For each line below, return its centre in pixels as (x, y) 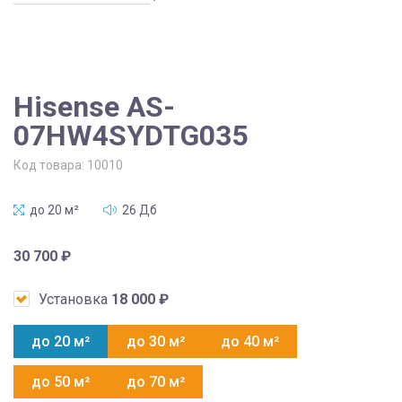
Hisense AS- (94, 106)
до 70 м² (155, 381)
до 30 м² (155, 341)
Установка (75, 299)
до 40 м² (249, 341)
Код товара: (50, 165)
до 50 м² (61, 381)
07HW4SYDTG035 (131, 135)
